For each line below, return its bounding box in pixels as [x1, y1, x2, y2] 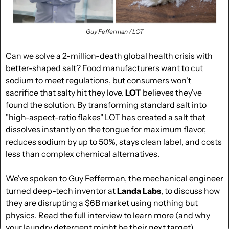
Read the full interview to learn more [38, 210, 174, 221]
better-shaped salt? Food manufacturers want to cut [6, 63, 203, 74]
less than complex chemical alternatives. [6, 149, 159, 159]
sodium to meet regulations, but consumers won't [6, 75, 191, 86]
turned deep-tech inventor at [6, 186, 117, 196]
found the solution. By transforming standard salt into [6, 100, 207, 110]
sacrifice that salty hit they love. [6, 87, 125, 98]
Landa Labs [117, 186, 161, 196]
